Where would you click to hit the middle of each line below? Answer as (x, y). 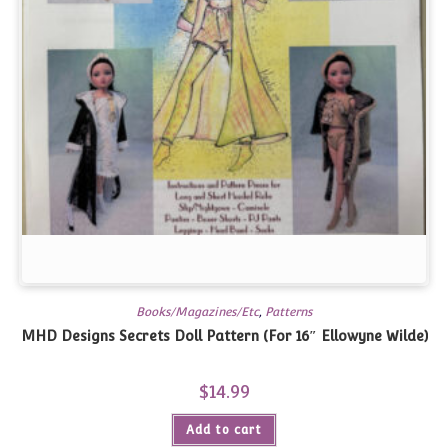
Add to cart (224, 430)
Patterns (289, 312)
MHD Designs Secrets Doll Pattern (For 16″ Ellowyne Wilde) (224, 336)
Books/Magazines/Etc (197, 312)
